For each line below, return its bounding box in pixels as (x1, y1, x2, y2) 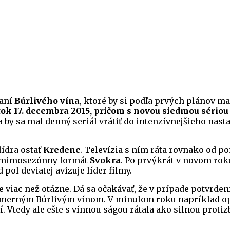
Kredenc (43, 145, 80, 156)
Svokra (90, 155, 121, 166)
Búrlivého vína (14, 95, 80, 106)
